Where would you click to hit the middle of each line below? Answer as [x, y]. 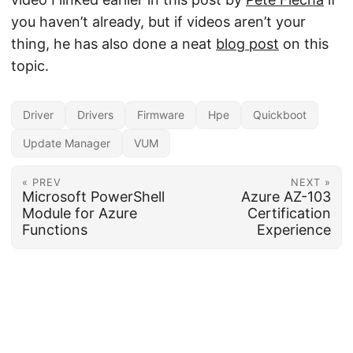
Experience [294, 229]
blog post [247, 44]
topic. [30, 66]
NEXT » [311, 182]
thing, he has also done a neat [113, 44]
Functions [54, 229]
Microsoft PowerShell [93, 196]
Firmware [161, 115]
